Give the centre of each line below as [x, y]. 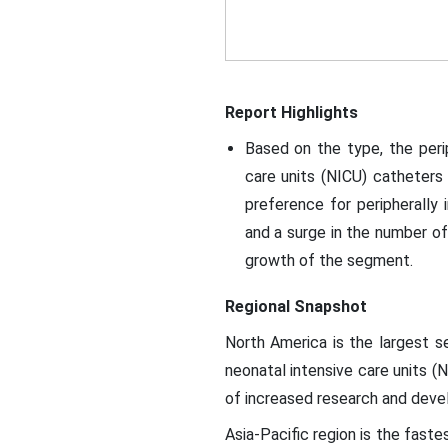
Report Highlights [291, 112]
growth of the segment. [330, 260]
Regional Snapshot [295, 306]
